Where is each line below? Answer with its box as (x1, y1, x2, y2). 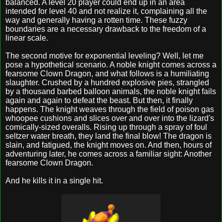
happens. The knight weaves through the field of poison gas (5, 105, 214, 113)
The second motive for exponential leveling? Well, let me (5, 51, 204, 60)
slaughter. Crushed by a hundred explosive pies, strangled (5, 78, 209, 87)
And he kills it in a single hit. (5, 176, 103, 185)
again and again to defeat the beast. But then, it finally (5, 96, 193, 105)
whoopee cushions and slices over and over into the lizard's (5, 113, 214, 122)
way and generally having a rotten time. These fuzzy (5, 15, 187, 24)
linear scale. (5, 33, 48, 42)
